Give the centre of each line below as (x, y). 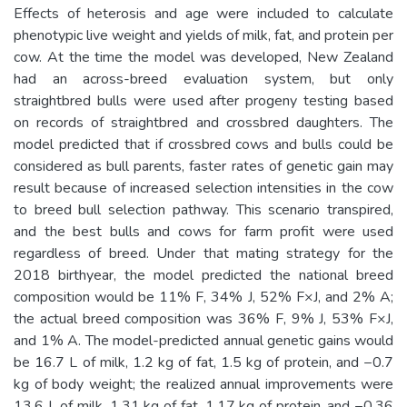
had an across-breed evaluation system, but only (203, 79)
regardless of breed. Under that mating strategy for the (203, 253)
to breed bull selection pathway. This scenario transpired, (203, 209)
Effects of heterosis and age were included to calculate (203, 13)
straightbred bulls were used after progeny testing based (203, 100)
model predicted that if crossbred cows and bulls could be (203, 144)
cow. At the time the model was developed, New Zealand (203, 57)
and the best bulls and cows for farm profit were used (203, 231)
